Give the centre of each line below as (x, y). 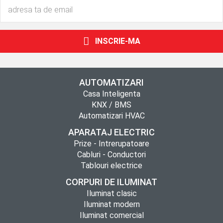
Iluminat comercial (111, 215)
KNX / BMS (111, 105)
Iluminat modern (111, 204)
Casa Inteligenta (111, 94)
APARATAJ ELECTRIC (111, 132)
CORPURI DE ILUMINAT (111, 182)
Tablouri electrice (111, 166)
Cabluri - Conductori (111, 155)
